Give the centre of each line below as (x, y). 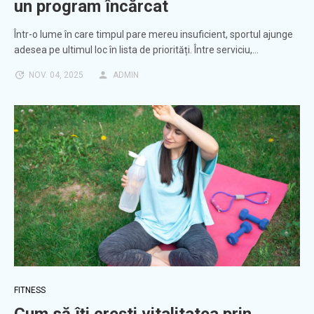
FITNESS (30, 291)
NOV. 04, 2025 (56, 75)
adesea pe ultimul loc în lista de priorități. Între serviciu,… (136, 50)
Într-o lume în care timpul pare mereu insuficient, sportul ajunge (153, 35)
